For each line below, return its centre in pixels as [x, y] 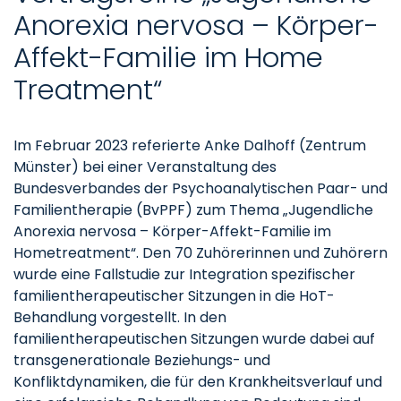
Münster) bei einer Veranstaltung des [145, 167]
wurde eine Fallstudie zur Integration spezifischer [184, 274]
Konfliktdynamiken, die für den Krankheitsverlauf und [198, 382]
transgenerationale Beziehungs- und [142, 360]
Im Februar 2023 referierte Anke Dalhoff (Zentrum [190, 145]
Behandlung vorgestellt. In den [120, 317]
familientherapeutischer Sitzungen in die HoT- [174, 296]
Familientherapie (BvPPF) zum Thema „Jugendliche [193, 210]
